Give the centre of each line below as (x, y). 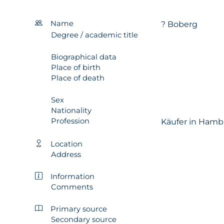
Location (66, 144)
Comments (72, 187)
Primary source (79, 209)
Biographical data (84, 57)
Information (72, 176)
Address (66, 154)
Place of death (78, 78)
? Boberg (179, 24)
